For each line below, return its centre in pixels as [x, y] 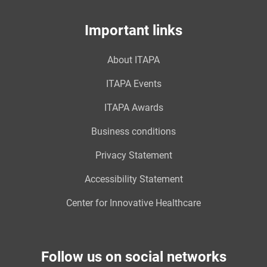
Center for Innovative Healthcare [133, 203]
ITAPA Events [133, 84]
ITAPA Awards [133, 108]
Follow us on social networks [133, 257]
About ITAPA [133, 60]
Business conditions [133, 131]
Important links [133, 30]
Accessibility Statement [133, 179]
